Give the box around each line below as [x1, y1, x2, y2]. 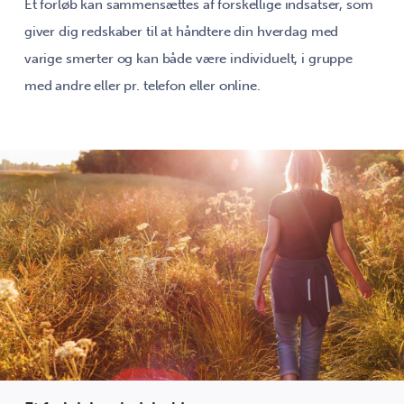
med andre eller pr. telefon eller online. [23, 78, 261, 94]
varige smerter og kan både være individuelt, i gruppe [23, 50, 353, 67]
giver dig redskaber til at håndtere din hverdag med [23, 23, 339, 40]
